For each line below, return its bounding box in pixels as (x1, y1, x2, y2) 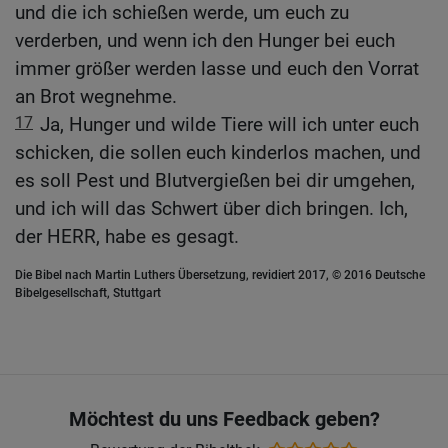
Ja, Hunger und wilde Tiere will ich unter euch (40, 113, 419, 137)
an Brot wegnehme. (15, 85, 177, 109)
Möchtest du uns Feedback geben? (68, 406, 380, 431)
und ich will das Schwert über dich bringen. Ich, (15, 197, 408, 221)
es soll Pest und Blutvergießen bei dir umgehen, (15, 169, 415, 193)
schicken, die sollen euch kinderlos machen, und (15, 141, 421, 165)
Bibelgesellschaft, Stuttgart (15, 286, 161, 301)
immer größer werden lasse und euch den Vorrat (15, 57, 419, 81)
